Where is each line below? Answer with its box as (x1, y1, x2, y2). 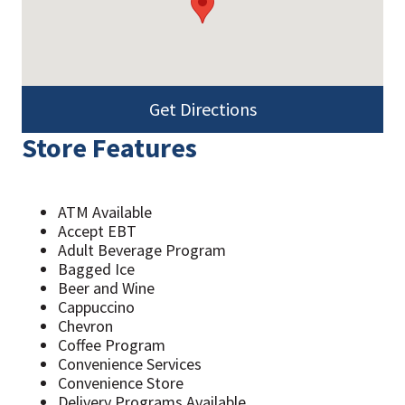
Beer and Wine (58, 277, 155, 298)
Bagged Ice (58, 258, 135, 279)
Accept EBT (58, 220, 137, 241)
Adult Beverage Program (58, 239, 226, 260)
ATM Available (58, 201, 152, 222)
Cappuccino (58, 296, 135, 317)
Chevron (58, 315, 113, 336)
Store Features (22, 130, 197, 165)
